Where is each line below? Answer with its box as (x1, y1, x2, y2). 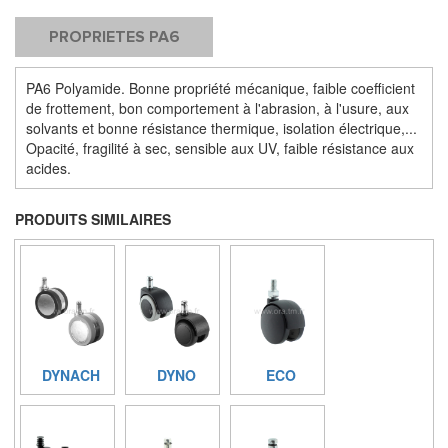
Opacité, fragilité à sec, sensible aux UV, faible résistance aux (26, 138, 414, 159)
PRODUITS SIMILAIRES (15, 209, 171, 230)
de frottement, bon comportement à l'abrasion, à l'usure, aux (26, 98, 409, 119)
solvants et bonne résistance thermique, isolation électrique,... (26, 118, 417, 139)
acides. (26, 158, 71, 179)
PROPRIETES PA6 (48, 27, 180, 48)
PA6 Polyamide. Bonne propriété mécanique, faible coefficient (26, 78, 415, 99)
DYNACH (42, 364, 100, 385)
